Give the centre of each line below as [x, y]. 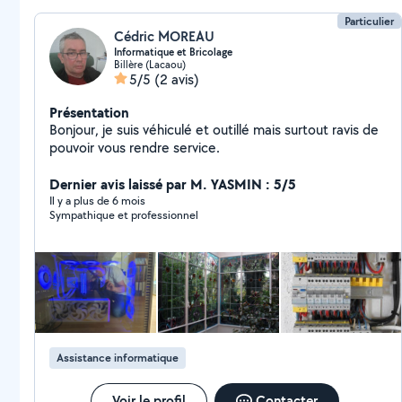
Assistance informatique [118, 358]
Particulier [370, 21]
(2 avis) [177, 79]
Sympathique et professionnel [124, 215]
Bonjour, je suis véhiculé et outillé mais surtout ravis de [214, 130]
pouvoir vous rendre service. [135, 148]
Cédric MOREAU [164, 36]
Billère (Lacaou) [150, 64]
